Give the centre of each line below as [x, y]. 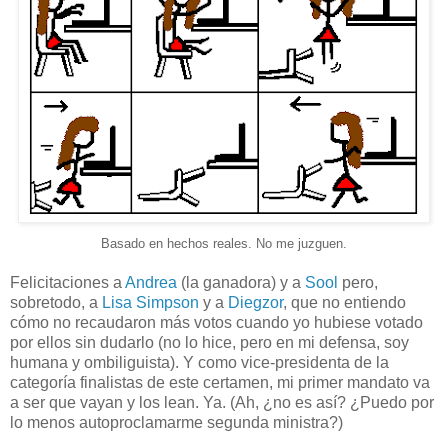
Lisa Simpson [150, 303]
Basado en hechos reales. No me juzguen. [224, 244]
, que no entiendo [344, 303]
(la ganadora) [226, 283]
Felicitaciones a [67, 283]
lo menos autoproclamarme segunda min [154, 423]
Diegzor [255, 303]
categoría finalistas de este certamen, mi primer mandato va [220, 383]
